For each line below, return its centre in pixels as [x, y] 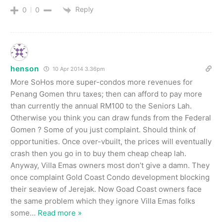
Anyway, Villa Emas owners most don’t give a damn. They [110, 165]
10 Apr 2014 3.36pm [78, 69]
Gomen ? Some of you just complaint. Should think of [103, 129]
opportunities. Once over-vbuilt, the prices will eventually [111, 141]
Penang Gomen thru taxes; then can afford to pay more [106, 94]
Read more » [60, 213]
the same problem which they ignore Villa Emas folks [103, 201]
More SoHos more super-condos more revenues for [102, 82]
